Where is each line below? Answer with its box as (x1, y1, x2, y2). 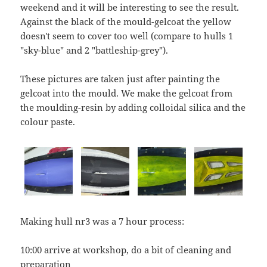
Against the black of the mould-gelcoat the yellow (20, 15, 232, 28)
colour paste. (20, 116, 76, 128)
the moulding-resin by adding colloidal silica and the (20, 101, 246, 114)
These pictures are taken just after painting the (20, 73, 221, 85)
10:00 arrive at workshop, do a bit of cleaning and (20, 244, 232, 256)
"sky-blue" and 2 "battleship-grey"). (20, 44, 169, 57)
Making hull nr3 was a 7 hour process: (20, 215, 185, 228)
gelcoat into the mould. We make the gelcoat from (20, 87, 233, 100)
